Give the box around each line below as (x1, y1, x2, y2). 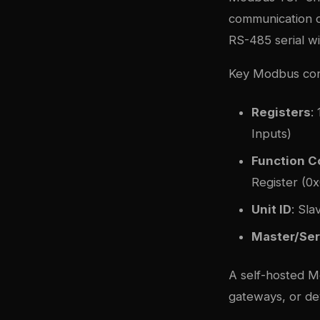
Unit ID (251, 201, 291, 216)
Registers (251, 104, 311, 119)
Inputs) (251, 126, 291, 141)
